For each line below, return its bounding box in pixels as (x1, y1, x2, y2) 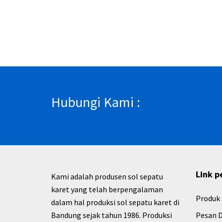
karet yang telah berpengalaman (51, 184, 163, 194)
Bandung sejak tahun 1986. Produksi (51, 210, 172, 220)
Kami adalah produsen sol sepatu (51, 171, 163, 181)
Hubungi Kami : (51, 93, 140, 111)
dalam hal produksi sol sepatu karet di (51, 197, 179, 207)
